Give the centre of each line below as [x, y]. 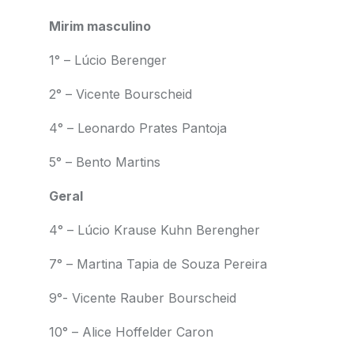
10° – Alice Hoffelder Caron [131, 332]
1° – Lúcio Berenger [107, 60]
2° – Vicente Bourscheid [120, 94]
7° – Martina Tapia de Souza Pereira [160, 264]
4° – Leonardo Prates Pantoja [137, 128]
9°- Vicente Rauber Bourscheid [142, 298]
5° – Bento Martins [104, 162]
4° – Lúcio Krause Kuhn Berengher [154, 230]
